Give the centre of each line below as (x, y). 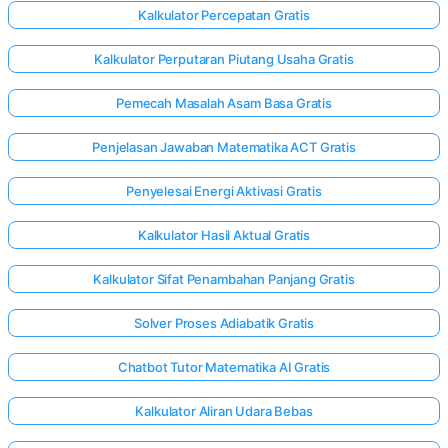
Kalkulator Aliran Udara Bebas (224, 411)
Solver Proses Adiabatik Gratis (224, 323)
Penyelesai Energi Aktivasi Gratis (224, 191)
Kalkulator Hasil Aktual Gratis (224, 235)
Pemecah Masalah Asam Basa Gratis (224, 103)
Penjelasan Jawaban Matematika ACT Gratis (224, 147)
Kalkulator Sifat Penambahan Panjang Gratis (224, 279)
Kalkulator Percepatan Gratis (224, 15)
